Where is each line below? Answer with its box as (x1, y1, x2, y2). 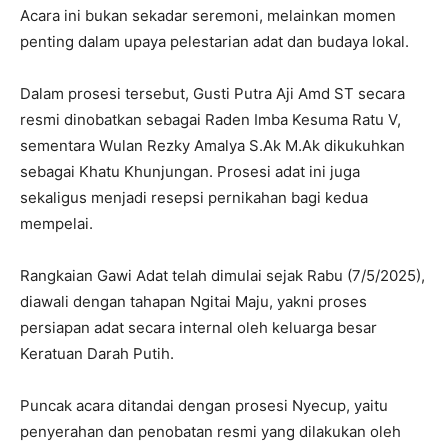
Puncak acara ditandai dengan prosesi (20, 396, 292, 416)
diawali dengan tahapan (20, 292, 190, 312)
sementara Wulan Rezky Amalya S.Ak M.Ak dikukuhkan (20, 136, 405, 156)
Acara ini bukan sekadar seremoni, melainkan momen (20, 6, 396, 26)
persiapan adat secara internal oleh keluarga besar (20, 318, 377, 338)
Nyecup (292, 396, 346, 416)
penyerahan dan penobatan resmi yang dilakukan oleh (20, 422, 401, 442)
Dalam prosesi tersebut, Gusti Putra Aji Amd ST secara (20, 84, 405, 104)
